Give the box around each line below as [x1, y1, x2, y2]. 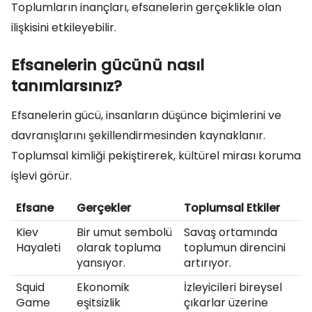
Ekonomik [76, 279, 130, 295]
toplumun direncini [183, 240, 286, 256]
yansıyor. [76, 255, 125, 271]
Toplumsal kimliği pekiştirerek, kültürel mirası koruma [11, 148, 301, 164]
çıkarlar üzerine [183, 295, 268, 311]
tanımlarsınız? [11, 75, 122, 97]
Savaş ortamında [183, 224, 277, 240]
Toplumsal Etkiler [183, 200, 280, 216]
